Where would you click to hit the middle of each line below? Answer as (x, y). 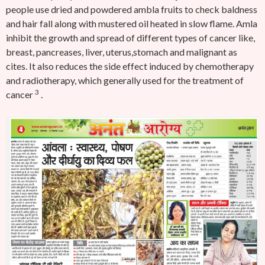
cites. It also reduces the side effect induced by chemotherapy (130, 66)
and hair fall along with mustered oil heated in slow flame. (120, 23)
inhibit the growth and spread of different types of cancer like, (130, 38)
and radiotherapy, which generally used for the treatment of (125, 80)
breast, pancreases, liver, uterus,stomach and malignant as (122, 52)
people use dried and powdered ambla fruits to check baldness (132, 9)
